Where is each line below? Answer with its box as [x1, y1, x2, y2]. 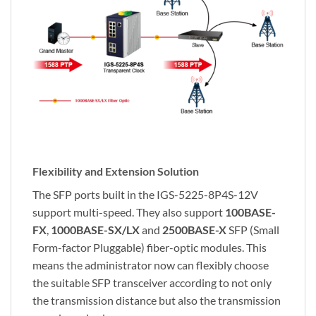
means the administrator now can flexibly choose [32, 258, 269, 272]
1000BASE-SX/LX [51, 223, 140, 237]
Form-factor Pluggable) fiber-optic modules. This [32, 241, 267, 255]
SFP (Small [229, 223, 279, 237]
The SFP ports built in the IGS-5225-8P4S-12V [32, 188, 258, 202]
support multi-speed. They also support [32, 205, 225, 219]
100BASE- [225, 205, 276, 219]
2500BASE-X [162, 223, 229, 237]
